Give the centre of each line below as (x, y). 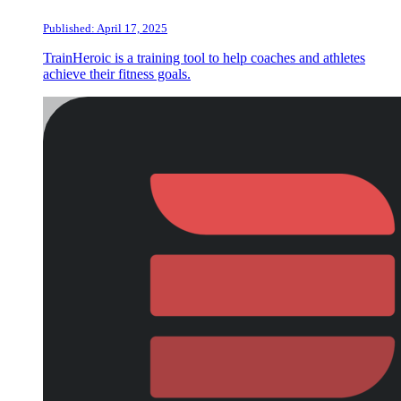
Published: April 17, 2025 (105, 28)
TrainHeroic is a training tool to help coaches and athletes (204, 57)
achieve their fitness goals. (117, 73)
